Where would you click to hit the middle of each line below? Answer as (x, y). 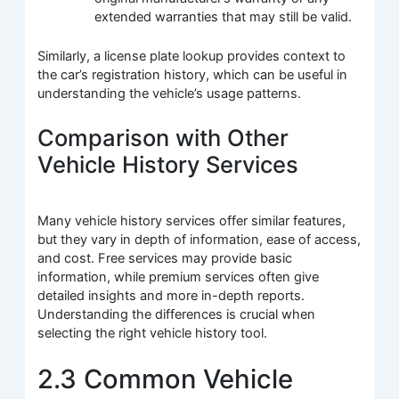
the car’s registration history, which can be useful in (193, 75)
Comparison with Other (163, 137)
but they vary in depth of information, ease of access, (199, 239)
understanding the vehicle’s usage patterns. (170, 94)
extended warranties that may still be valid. (224, 16)
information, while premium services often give (179, 277)
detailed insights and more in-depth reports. (171, 295)
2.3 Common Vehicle (166, 379)
